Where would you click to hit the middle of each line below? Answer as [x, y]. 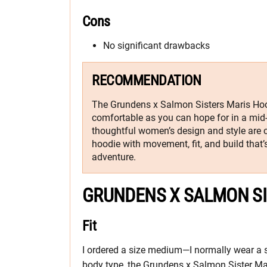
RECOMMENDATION [147, 81]
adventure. [114, 157]
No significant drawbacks [156, 46]
